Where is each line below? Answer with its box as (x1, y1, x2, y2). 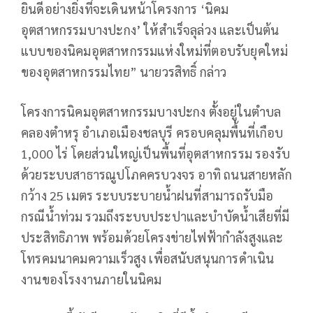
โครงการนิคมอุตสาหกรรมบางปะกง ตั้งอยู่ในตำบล (21, 103, 282, 119)
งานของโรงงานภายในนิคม (21, 270, 162, 287)
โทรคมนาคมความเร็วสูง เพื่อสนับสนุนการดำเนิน (21, 249, 275, 266)
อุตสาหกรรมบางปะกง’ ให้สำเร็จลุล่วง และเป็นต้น (21, 21, 279, 38)
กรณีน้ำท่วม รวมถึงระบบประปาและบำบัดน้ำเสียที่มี (21, 208, 290, 224)
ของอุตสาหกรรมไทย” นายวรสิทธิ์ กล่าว (21, 63, 227, 80)
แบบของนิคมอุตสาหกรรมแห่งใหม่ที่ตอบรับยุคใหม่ (21, 42, 289, 59)
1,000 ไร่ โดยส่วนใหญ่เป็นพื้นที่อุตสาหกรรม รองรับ (21, 145, 291, 161)
